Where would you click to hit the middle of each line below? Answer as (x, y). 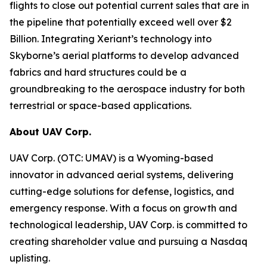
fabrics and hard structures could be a (98, 72)
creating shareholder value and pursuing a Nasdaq (128, 241)
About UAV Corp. (52, 132)
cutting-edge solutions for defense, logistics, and (122, 191)
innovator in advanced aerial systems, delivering (122, 175)
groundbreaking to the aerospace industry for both (127, 89)
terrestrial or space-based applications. (100, 105)
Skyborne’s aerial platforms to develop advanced (124, 55)
